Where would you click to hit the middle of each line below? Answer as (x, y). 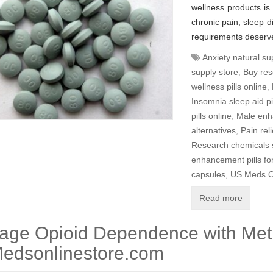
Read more (221, 198)
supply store (215, 72)
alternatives (214, 130)
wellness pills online (229, 87)
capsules (208, 174)
